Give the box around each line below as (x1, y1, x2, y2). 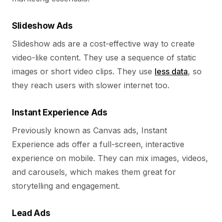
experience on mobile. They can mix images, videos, (12, 153, 208, 163)
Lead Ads (12, 208, 51, 218)
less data (155, 66, 188, 76)
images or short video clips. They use (12, 66, 155, 76)
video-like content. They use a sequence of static (12, 53, 196, 62)
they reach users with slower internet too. (12, 80, 169, 90)
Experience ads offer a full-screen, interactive (12, 139, 184, 149)
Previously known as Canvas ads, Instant (12, 125, 167, 135)
